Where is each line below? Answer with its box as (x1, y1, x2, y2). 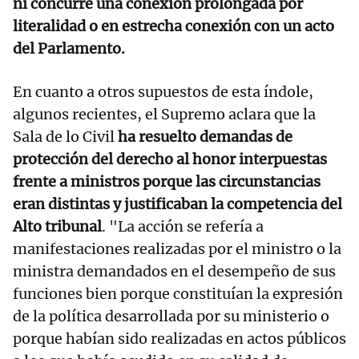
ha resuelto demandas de (115, 127, 292, 146)
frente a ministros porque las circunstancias (13, 171, 321, 191)
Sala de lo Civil (13, 127, 115, 146)
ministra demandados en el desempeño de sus (13, 261, 336, 280)
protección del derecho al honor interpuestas (13, 149, 327, 168)
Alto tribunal (13, 216, 102, 236)
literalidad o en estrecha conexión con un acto (13, 16, 334, 35)
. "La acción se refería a (102, 216, 264, 236)
